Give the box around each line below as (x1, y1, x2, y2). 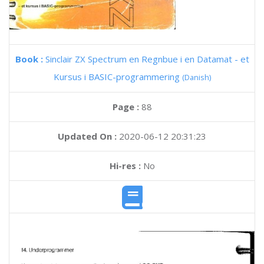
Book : (15, 53, 45, 65)
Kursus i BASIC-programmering (53, 71, 182, 82)
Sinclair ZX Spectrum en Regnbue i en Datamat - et (45, 53, 249, 65)
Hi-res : (109, 160, 141, 171)
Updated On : (58, 130, 117, 142)
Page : (112, 101, 141, 113)
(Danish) (181, 72, 211, 82)
